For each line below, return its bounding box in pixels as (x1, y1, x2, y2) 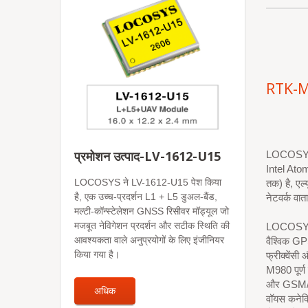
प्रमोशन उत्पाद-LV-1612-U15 (74, 148, 221, 164)
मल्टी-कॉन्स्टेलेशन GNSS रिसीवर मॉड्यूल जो (74, 206, 229, 217)
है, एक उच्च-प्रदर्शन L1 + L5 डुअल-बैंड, (74, 191, 217, 202)
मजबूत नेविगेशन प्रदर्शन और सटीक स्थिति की (74, 220, 230, 231)
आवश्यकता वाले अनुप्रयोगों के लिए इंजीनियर (74, 234, 224, 245)
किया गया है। (74, 249, 120, 260)
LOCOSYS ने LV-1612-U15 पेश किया (74, 177, 221, 188)
